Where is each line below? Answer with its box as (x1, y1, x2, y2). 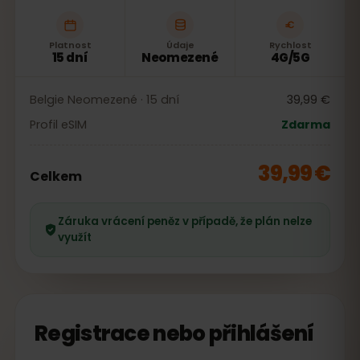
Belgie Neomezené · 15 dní (30, 92, 179, 108)
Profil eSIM (30, 117, 87, 133)
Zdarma (281, 117, 330, 133)
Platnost (48, 39, 92, 51)
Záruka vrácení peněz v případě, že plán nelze (58, 214, 312, 229)
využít (58, 230, 92, 245)
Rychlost (268, 39, 312, 51)
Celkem (30, 167, 82, 186)
